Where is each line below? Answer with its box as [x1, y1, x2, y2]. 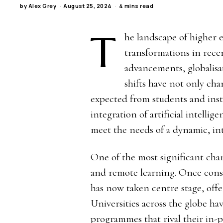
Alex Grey [28, 1, 57, 9]
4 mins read [118, 1, 154, 9]
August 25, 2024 [63, 1, 112, 9]
